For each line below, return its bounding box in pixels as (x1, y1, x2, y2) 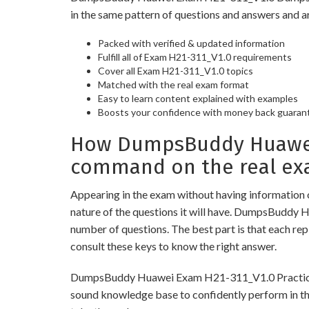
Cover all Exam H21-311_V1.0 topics (98, 65, 253, 77)
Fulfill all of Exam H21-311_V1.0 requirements (98, 51, 292, 63)
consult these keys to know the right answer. (70, 239, 277, 252)
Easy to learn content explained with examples (98, 92, 298, 104)
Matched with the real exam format (98, 79, 249, 90)
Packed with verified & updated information (98, 37, 285, 49)
